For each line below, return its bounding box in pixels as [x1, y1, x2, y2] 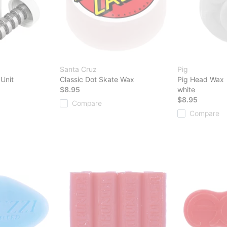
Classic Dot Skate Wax [60, 74, 134, 84]
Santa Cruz [60, 64, 97, 73]
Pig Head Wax [177, 74, 224, 84]
